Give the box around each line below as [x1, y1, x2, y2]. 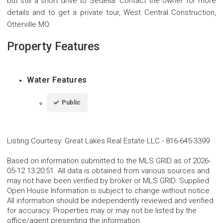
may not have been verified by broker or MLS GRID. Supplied [7, 176, 209, 185]
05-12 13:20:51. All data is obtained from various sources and [7, 166, 210, 175]
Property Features [7, 39, 100, 53]
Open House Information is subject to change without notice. [7, 186, 212, 195]
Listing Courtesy [7, 136, 61, 145]
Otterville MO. [7, 19, 51, 29]
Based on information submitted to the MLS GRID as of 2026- [7, 156, 211, 165]
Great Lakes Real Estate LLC [65, 136, 160, 145]
